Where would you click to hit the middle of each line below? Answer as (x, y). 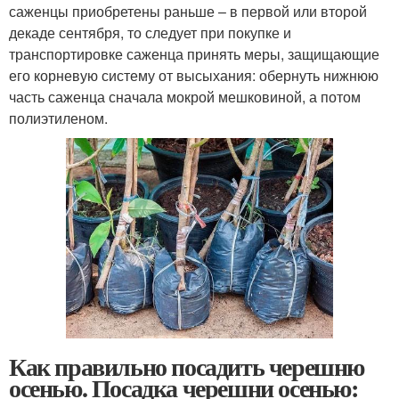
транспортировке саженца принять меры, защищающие (194, 54)
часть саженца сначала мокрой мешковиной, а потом (185, 97)
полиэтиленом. (58, 118)
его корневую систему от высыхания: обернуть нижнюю (194, 75)
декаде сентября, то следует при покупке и (150, 33)
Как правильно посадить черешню (187, 366)
